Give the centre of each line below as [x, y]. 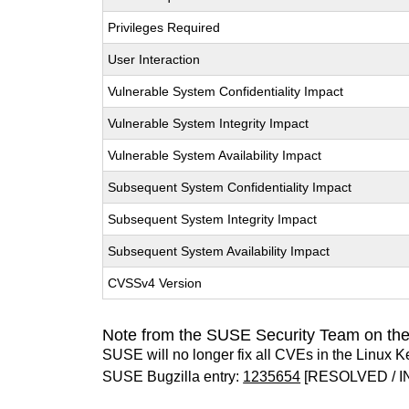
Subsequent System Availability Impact [219, 251]
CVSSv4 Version [155, 283]
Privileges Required [164, 27]
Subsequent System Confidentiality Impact [230, 187]
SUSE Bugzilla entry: [173, 377]
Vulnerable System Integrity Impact [209, 123]
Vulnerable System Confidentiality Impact [226, 91]
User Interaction [154, 59]
